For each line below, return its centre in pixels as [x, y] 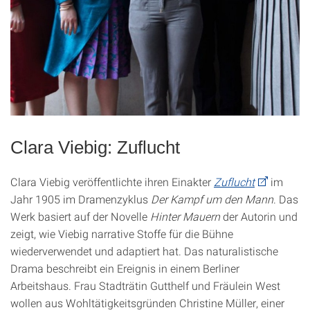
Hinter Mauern [186, 216]
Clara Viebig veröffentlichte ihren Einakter [112, 181]
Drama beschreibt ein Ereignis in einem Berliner [125, 268]
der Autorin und [260, 216]
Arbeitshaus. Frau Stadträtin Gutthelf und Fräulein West [145, 285]
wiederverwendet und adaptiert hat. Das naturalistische [144, 250]
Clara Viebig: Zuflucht [95, 147]
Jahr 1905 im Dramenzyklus [81, 199]
